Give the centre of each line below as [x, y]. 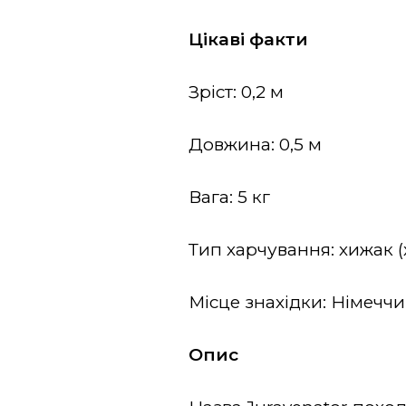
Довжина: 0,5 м [256, 145]
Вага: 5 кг [230, 197]
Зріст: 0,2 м [237, 92]
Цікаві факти [249, 39]
